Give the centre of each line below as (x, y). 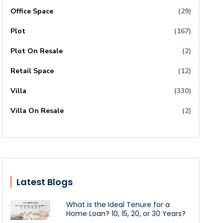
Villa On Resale (37, 111)
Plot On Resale (37, 51)
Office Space (32, 11)
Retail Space (32, 71)
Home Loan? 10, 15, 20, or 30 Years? (126, 214)
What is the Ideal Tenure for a (118, 205)
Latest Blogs (45, 182)
